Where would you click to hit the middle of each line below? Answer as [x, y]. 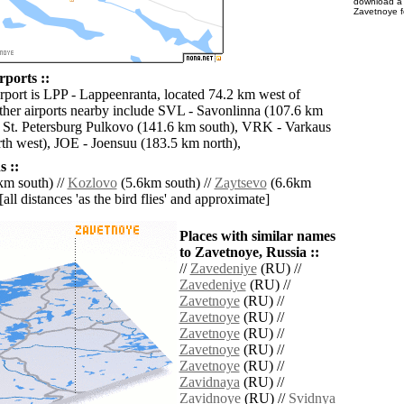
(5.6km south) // [165, 183]
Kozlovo [92, 183]
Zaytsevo [240, 183]
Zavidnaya [209, 382]
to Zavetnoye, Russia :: [249, 252]
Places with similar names [257, 236]
